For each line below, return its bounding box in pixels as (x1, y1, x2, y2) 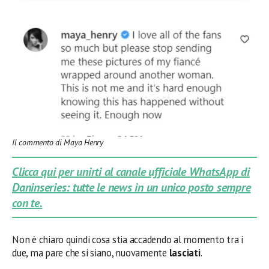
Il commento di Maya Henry (12, 136, 103, 148)
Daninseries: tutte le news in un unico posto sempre (12, 179, 251, 195)
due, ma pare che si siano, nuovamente (12, 246, 169, 259)
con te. (12, 195, 43, 211)
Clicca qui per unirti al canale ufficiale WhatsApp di (12, 163, 250, 180)
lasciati (169, 246, 201, 259)
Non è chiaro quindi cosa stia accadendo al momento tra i (12, 232, 244, 246)
